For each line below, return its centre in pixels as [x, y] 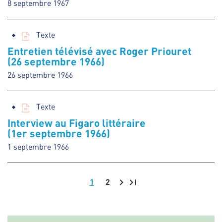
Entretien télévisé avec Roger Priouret [99, 51]
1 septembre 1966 [38, 146]
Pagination [40, 182]
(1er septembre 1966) [59, 133]
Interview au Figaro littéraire [77, 122]
